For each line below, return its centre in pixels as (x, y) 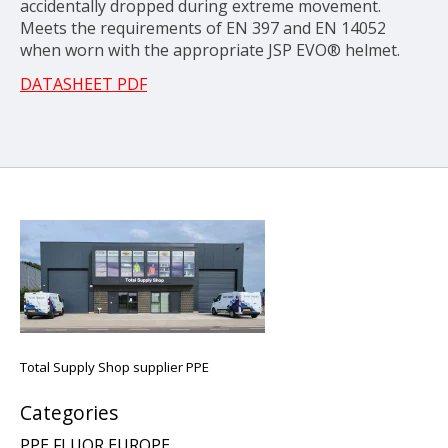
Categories (69, 413)
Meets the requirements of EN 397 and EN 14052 (203, 28)
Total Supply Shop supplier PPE (114, 367)
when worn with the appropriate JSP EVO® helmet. (210, 50)
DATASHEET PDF (83, 84)
